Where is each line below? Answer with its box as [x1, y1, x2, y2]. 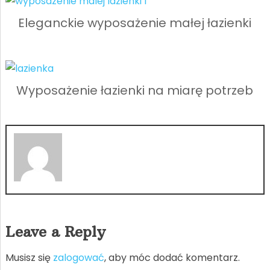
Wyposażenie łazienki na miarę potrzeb [16, 81, 254, 99]
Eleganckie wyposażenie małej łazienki [18, 14, 252, 31]
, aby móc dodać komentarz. [104, 250, 240, 265]
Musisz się [5, 250, 53, 265]
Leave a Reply [5, 222, 105, 240]
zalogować [52, 250, 104, 265]
